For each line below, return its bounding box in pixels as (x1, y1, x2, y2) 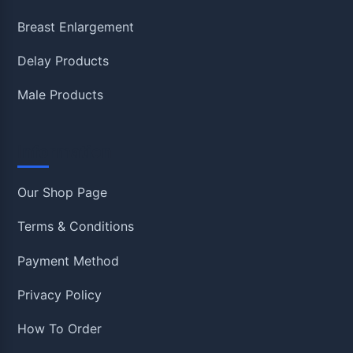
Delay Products (17, 53, 110, 69)
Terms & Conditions (17, 218, 135, 235)
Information (17, 141, 113, 162)
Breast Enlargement (17, 18, 135, 35)
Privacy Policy (17, 286, 102, 303)
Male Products (17, 87, 104, 103)
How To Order (17, 321, 102, 337)
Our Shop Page (17, 184, 108, 200)
